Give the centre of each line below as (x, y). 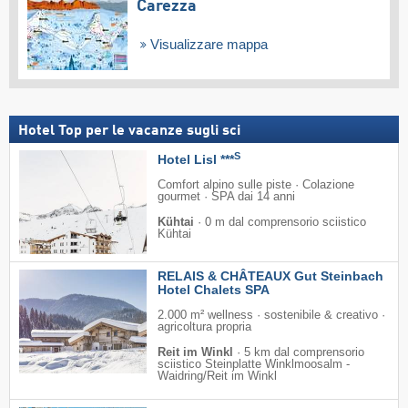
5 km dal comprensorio (304, 353)
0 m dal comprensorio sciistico (286, 223)
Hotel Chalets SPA (214, 290)
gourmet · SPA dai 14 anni (226, 197)
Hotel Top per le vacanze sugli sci (129, 132)
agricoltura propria (204, 327)
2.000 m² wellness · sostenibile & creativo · (271, 316)
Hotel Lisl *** (196, 160)
